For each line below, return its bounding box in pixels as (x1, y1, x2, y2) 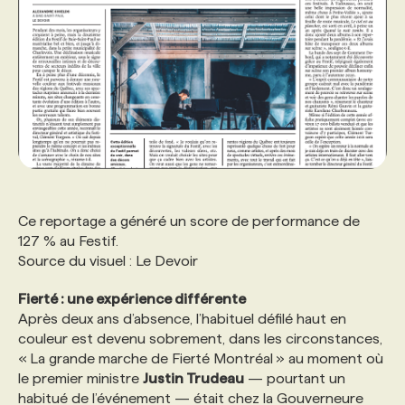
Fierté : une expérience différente (18, 290, 246, 306)
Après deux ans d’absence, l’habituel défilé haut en (18, 310, 346, 326)
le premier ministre (18, 370, 143, 386)
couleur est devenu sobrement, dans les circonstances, (18, 330, 382, 346)
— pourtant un (244, 370, 345, 386)
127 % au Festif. (18, 232, 118, 249)
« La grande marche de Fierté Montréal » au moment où (18, 350, 383, 366)
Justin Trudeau (143, 370, 244, 386)
